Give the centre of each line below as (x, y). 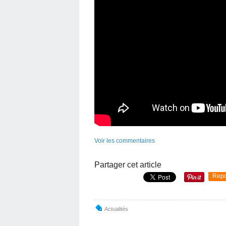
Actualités (116, 209)
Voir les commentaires (125, 140)
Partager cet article (128, 164)
